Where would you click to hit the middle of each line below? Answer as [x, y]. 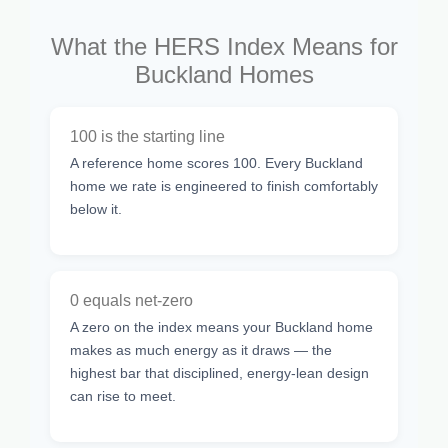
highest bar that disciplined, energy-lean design [219, 372]
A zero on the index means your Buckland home [221, 326]
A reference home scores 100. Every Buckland [216, 162]
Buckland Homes [224, 74]
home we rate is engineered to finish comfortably [224, 185]
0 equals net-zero [131, 300]
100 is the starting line [147, 136]
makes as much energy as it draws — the [201, 349]
